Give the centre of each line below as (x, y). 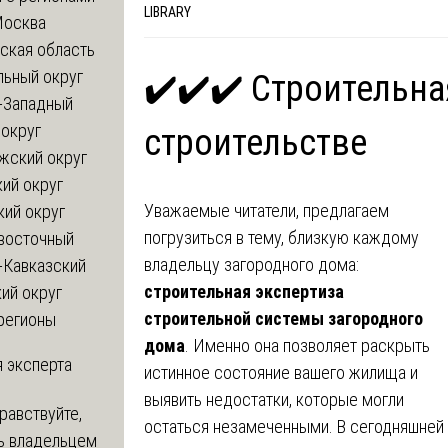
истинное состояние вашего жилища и (280, 372)
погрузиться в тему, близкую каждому (281, 237)
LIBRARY (167, 11)
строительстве (255, 142)
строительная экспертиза (243, 291)
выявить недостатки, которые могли (273, 399)
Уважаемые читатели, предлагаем (266, 210)
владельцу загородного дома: (251, 264)
